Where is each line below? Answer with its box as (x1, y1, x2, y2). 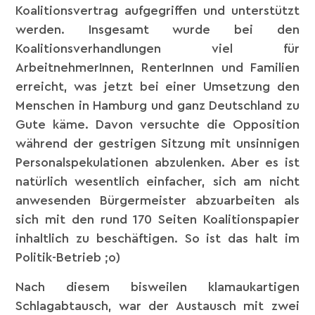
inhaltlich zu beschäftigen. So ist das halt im (15, 232, 300, 245)
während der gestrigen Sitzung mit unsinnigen (15, 137, 300, 150)
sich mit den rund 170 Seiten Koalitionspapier (15, 213, 300, 226)
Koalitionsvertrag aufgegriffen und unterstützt (15, 4, 300, 18)
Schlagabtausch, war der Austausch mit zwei (15, 299, 300, 312)
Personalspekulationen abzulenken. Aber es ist (15, 156, 300, 169)
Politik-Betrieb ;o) (15, 251, 121, 264)
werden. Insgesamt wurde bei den (15, 23, 300, 37)
